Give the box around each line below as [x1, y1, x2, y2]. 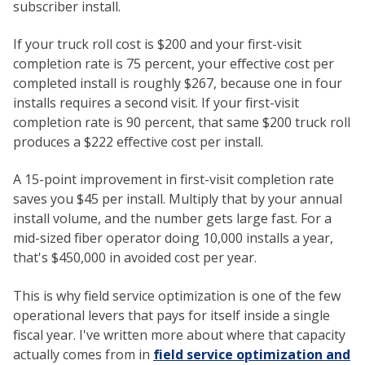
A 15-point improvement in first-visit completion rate [13, 170, 334, 189]
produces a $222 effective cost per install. [13, 132, 263, 151]
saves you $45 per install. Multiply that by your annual [13, 190, 342, 209]
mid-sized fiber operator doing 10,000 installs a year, [13, 229, 333, 248]
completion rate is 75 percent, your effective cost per [13, 54, 334, 73]
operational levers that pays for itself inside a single [13, 306, 330, 324]
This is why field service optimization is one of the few [13, 286, 341, 305]
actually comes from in [13, 345, 153, 363]
